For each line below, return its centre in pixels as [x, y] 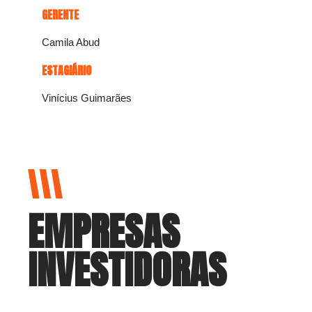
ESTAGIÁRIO [67, 71]
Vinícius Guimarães [87, 98]
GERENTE [60, 15]
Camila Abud [71, 42]
